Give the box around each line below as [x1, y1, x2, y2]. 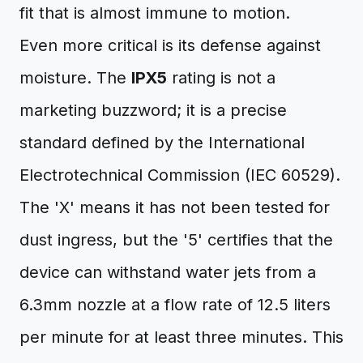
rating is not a [167, 68, 275, 88]
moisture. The [19, 68, 131, 88]
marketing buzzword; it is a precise [19, 100, 287, 120]
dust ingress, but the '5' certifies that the [19, 230, 333, 250]
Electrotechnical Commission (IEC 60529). [19, 165, 340, 185]
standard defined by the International [19, 133, 305, 152]
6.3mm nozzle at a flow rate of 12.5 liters [19, 295, 331, 314]
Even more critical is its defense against [19, 36, 321, 55]
